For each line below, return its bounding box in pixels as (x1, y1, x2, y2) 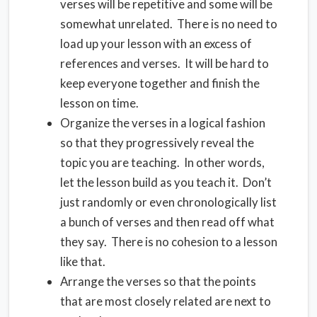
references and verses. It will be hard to (60, 56, 269, 71)
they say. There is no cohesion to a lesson (60, 234, 277, 249)
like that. (60, 254, 105, 269)
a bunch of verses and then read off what (60, 214, 275, 229)
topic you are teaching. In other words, (60, 155, 265, 170)
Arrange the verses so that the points (60, 274, 256, 289)
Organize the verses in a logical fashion (60, 115, 265, 130)
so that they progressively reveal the (60, 135, 254, 150)
